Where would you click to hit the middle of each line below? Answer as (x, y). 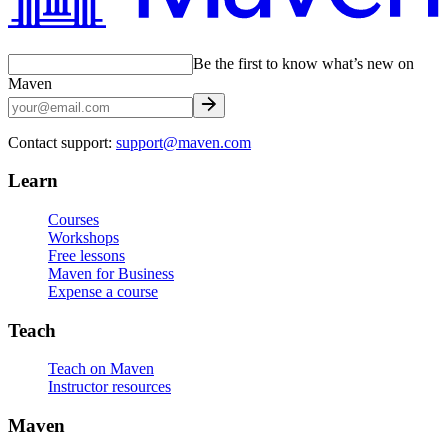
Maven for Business (111, 273)
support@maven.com (183, 142)
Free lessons (86, 255)
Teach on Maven (101, 369)
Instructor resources (109, 387)
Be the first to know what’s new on (303, 63)
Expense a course (103, 291)
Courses (73, 219)
